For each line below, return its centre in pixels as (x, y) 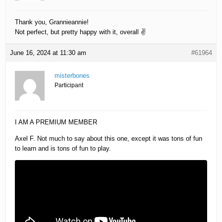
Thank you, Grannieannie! (52, 22)
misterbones (72, 76)
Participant (69, 85)
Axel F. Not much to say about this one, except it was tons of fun (109, 139)
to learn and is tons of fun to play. (63, 149)
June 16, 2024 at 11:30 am (48, 53)
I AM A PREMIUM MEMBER (56, 122)
